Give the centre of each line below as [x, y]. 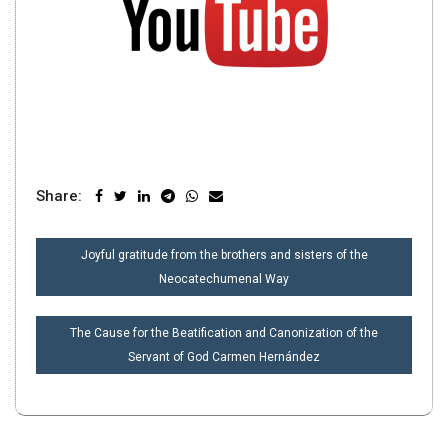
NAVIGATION [107, 275]
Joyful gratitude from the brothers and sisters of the [224, 255]
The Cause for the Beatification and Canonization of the [224, 333]
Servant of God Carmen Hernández [224, 357]
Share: [59, 196]
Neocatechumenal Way [224, 279]
